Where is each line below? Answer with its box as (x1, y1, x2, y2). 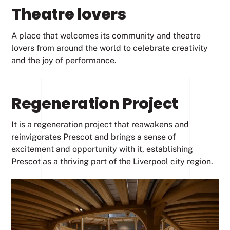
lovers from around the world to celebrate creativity (11, 43, 208, 53)
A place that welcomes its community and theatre (11, 31, 201, 41)
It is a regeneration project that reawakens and (11, 120, 189, 130)
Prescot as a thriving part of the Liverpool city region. (11, 157, 214, 167)
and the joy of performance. (11, 55, 117, 66)
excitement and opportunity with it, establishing (11, 144, 194, 155)
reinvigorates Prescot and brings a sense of (11, 132, 176, 142)
